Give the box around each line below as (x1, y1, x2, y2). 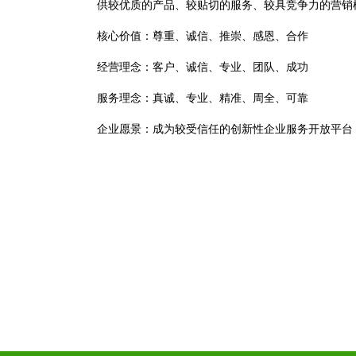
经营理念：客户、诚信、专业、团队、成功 (97, 61, 308, 73)
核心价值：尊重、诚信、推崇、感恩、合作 (97, 30, 308, 42)
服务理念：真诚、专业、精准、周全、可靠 (97, 92, 308, 104)
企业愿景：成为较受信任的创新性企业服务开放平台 (97, 123, 353, 135)
